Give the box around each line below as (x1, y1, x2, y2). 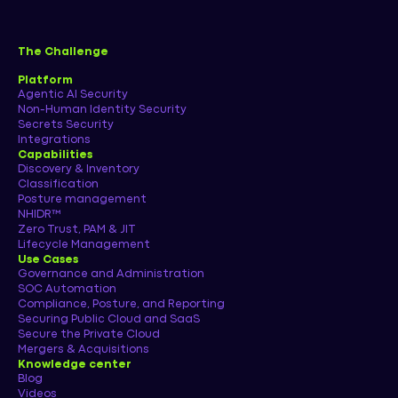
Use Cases (18, 254, 78, 265)
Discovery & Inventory (18, 163, 139, 174)
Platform (18, 75, 73, 85)
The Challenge (18, 46, 108, 57)
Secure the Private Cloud (18, 329, 160, 339)
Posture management (18, 194, 147, 204)
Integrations (18, 134, 91, 145)
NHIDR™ (18, 209, 61, 219)
